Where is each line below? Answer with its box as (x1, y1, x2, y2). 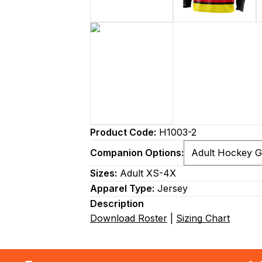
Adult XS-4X (117, 167, 176, 179)
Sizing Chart (176, 212, 230, 224)
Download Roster (90, 212, 167, 224)
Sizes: (90, 167, 117, 179)
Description (90, 198, 144, 209)
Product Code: (90, 126, 156, 138)
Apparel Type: (90, 182, 154, 194)
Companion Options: (90, 147, 184, 158)
